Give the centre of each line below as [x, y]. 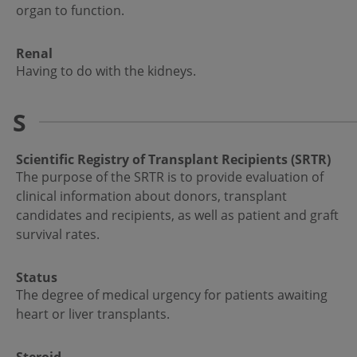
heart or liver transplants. [93, 314]
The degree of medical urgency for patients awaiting [172, 295]
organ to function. [70, 11]
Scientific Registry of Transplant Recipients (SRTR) [173, 160]
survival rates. [58, 235]
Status [37, 278]
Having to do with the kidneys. [106, 71]
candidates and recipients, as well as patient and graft [177, 216]
